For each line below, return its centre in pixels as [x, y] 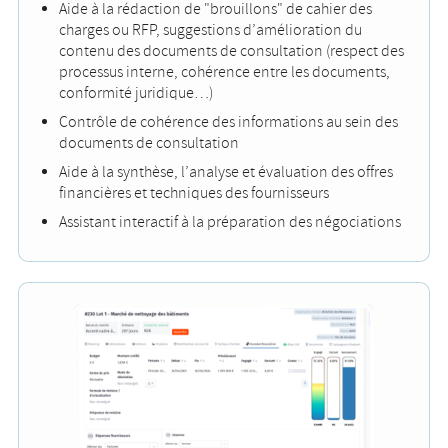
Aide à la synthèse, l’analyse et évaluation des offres [226, 173]
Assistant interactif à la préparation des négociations [230, 223]
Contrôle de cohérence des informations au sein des [228, 123]
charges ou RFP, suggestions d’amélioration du [210, 31]
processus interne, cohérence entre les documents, [224, 73]
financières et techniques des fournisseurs [194, 194]
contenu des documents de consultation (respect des [231, 52]
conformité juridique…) [136, 94]
